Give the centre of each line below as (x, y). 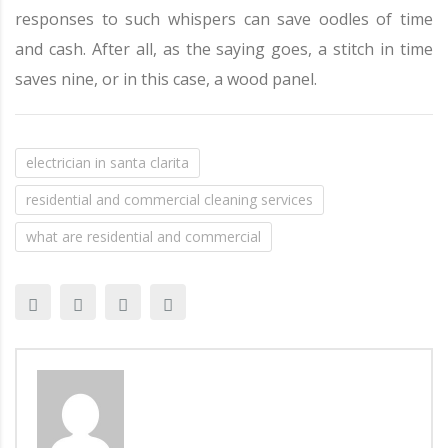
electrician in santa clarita (107, 162)
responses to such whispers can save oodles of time (224, 19)
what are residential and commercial (143, 236)
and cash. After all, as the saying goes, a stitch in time (224, 49)
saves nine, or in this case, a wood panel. (166, 79)
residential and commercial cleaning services (169, 199)
